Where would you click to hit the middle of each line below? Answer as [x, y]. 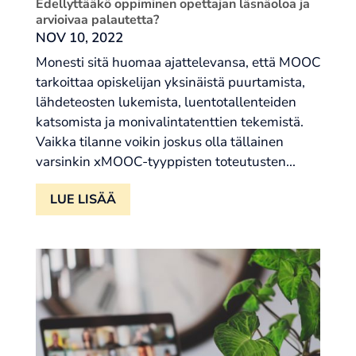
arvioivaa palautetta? [97, 20]
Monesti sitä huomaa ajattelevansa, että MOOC [178, 63]
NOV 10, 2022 [79, 38]
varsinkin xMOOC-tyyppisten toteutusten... [165, 162]
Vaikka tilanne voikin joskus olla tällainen [159, 142]
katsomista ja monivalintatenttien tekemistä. [169, 122]
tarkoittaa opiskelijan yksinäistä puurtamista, [170, 83]
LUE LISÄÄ [83, 200]
